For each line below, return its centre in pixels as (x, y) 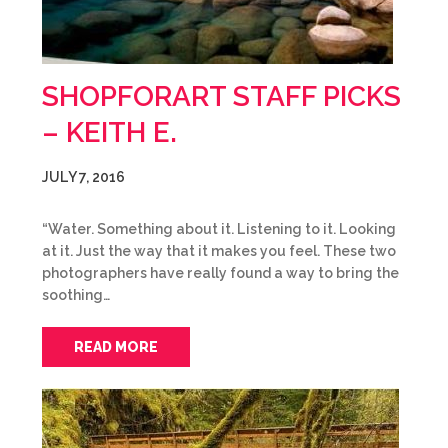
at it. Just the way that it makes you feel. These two (219, 251)
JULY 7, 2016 (83, 177)
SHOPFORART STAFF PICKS (221, 96)
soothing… (76, 295)
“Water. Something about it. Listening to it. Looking (219, 229)
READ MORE (116, 347)
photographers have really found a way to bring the (220, 273)
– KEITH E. (109, 132)
